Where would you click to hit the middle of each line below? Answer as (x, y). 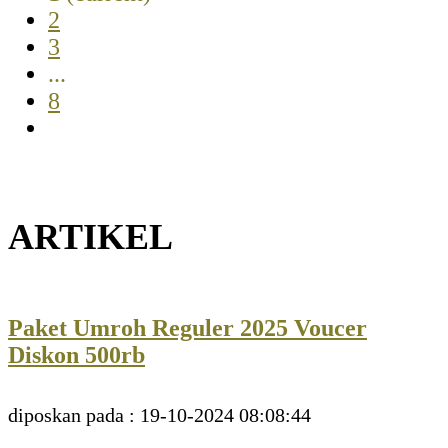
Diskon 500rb (76, 355)
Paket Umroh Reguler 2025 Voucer (187, 328)
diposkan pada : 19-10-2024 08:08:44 (159, 415)
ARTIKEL (90, 237)
